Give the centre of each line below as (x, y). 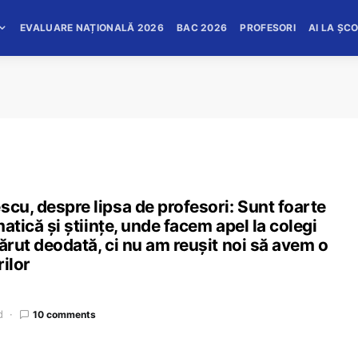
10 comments (64, 314)
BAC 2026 (202, 28)
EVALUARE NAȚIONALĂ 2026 (92, 28)
